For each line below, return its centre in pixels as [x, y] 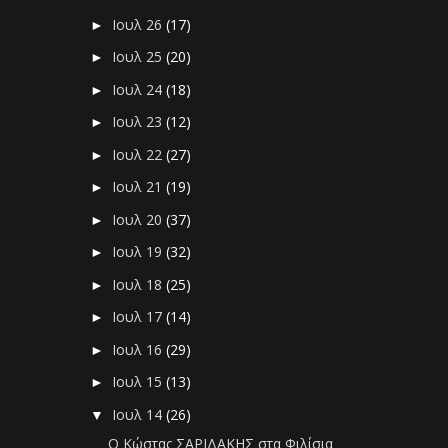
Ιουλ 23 [139, 122]
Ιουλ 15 [139, 382]
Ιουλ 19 [139, 252]
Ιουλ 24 [139, 89]
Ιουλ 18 [139, 284]
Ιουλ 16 [139, 349]
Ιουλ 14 [139, 414]
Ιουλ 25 [139, 57]
